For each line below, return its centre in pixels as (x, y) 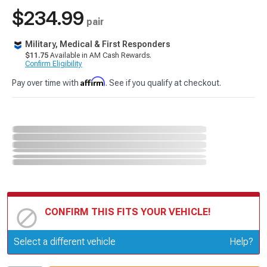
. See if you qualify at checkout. (163, 83)
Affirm (93, 81)
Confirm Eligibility (54, 64)
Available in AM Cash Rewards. (100, 55)
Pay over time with (46, 83)
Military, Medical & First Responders (98, 44)
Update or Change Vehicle (99, 239)
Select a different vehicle (65, 241)
